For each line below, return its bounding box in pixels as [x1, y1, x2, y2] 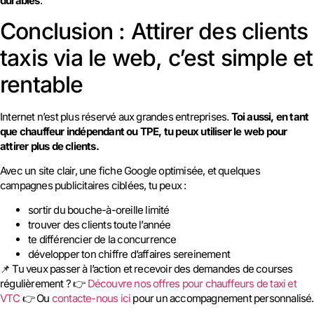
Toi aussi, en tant [231, 109, 309, 123]
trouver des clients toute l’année [28, 218, 171, 232]
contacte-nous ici [51, 292, 131, 306]
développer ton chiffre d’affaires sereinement [28, 247, 230, 261]
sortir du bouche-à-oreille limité [28, 203, 170, 217]
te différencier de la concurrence [28, 233, 177, 247]
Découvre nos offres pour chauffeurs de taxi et [87, 277, 296, 291]
